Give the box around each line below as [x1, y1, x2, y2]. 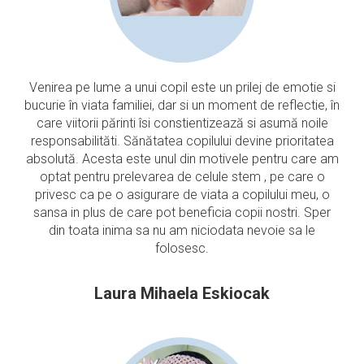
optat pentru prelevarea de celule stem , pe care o [39, 169, 325, 184]
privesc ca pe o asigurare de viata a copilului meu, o [34, 187, 330, 202]
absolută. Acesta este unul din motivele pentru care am [25, 151, 339, 167]
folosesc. [155, 240, 209, 256]
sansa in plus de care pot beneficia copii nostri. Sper [33, 205, 331, 220]
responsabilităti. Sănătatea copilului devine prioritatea [30, 133, 334, 149]
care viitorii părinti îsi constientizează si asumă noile [36, 115, 328, 131]
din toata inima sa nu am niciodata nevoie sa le [49, 223, 315, 238]
